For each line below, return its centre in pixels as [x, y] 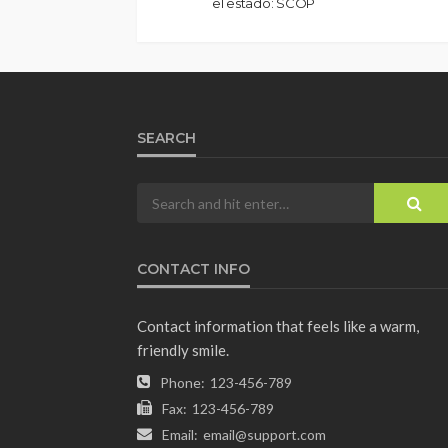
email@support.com [264, 435]
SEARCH [166, 138]
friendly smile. [183, 350]
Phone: [182, 383]
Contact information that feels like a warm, [278, 326]
